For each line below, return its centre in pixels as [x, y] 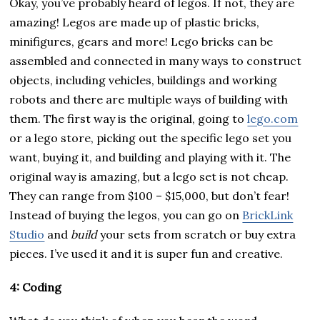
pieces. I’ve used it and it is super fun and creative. [148, 253]
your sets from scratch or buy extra [197, 234]
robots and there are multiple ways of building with [149, 99]
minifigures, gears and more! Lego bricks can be [141, 41]
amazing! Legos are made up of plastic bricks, [135, 22]
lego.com [273, 118]
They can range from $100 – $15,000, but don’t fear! [150, 195]
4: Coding [36, 287]
